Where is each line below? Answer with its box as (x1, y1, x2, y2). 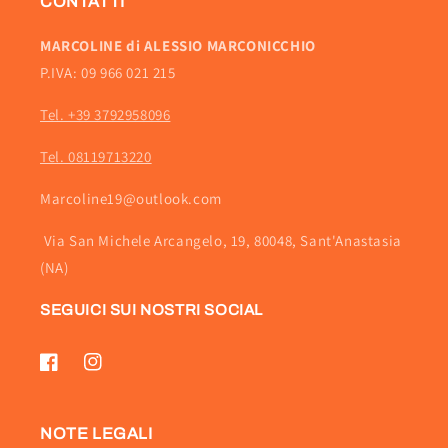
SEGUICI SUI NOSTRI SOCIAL (40, 302, 263, 319)
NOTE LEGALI (40, 425, 153, 443)
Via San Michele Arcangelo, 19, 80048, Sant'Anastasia (40, 231, 402, 251)
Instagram (83, 363, 150, 382)
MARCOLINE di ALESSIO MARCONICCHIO (40, 36, 316, 56)
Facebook (39, 363, 102, 382)
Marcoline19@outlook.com (40, 189, 222, 209)
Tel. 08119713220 (40, 147, 152, 167)
